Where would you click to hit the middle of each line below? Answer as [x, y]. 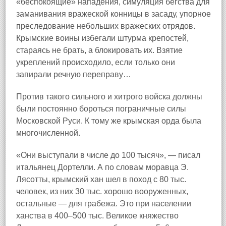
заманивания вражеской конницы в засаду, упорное [114, 14]
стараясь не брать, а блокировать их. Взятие [99, 50]
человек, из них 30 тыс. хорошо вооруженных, [102, 191]
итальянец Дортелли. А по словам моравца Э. [102, 167]
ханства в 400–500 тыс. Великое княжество [97, 216]
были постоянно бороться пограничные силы [101, 109]
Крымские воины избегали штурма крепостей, [102, 38]
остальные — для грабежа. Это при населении [104, 204]
